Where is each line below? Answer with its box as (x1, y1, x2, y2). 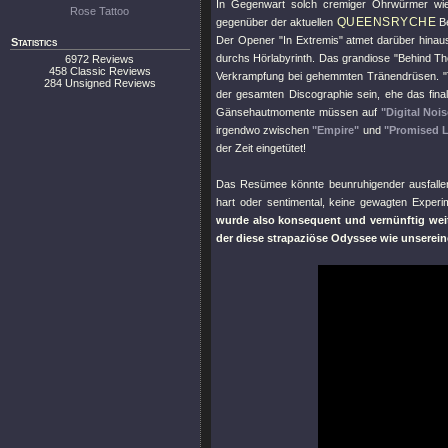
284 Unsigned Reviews (44, 77, 156, 89)
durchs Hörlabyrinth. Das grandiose (216, 52, 394, 64)
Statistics (11, 36, 57, 48)
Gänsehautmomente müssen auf (216, 106, 381, 118)
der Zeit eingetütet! (216, 142, 306, 154)
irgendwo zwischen (216, 124, 313, 136)
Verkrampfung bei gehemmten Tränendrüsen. (216, 70, 443, 82)
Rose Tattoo (70, 5, 130, 17)
